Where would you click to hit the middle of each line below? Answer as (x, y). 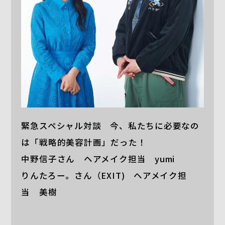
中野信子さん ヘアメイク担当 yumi (98, 159)
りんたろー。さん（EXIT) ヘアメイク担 (104, 176)
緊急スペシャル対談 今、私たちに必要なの (110, 126)
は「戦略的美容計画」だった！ (84, 142)
